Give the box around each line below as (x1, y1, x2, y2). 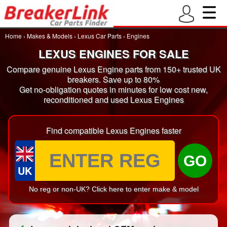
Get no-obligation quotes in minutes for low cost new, (19, 84, 208, 95)
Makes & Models (27, 31, 72, 40)
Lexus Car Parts (78, 31, 122, 40)
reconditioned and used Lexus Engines (43, 94, 184, 105)
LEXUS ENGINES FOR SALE (38, 46, 189, 62)
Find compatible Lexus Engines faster (46, 125, 181, 136)
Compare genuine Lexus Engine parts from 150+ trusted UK (6, 63, 221, 75)
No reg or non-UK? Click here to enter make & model (28, 185, 199, 193)
